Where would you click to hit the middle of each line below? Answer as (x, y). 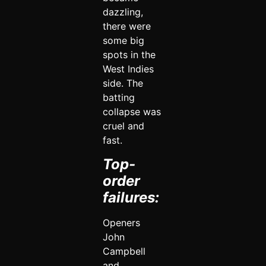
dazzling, (123, 12)
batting (118, 98)
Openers (121, 222)
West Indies (128, 69)
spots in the (129, 55)
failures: (131, 197)
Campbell (124, 251)
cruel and (123, 126)
